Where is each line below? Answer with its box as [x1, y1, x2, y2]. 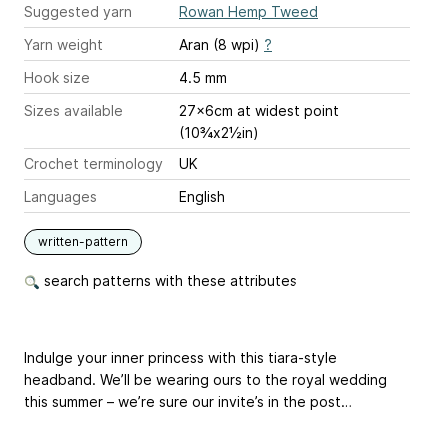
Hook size [24, 69, 90, 87]
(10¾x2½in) [179, 124, 259, 142]
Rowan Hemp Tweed [179, 3, 318, 21]
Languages [24, 188, 97, 206]
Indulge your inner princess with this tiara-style [24, 349, 337, 367]
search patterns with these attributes [40, 272, 297, 290]
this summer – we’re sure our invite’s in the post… [24, 393, 352, 411]
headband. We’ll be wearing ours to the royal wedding [24, 371, 387, 389]
